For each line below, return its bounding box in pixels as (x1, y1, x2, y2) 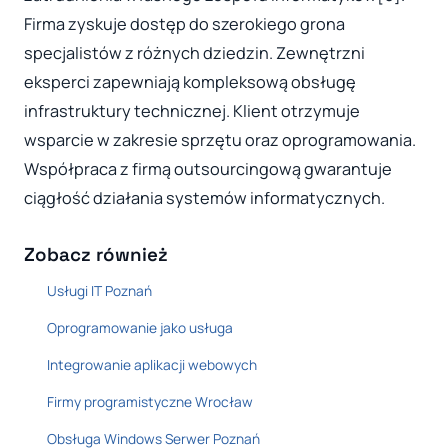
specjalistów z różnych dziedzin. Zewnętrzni (24, 42, 365, 65)
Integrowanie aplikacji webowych (46, 354, 257, 374)
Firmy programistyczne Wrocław (46, 391, 253, 411)
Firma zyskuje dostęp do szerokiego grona (24, 13, 345, 36)
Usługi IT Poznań (46, 280, 152, 300)
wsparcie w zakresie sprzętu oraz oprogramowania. (24, 129, 416, 152)
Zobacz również (24, 243, 168, 267)
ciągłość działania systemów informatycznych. (24, 187, 385, 210)
